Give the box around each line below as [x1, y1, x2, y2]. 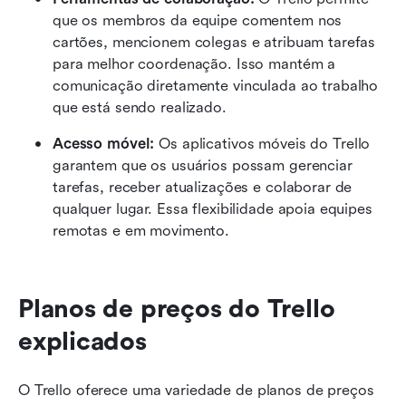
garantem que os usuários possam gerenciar [53, 156, 353, 174]
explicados [18, 326, 147, 356]
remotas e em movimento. [53, 221, 230, 239]
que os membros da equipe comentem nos [53, 11, 343, 29]
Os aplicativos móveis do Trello [159, 134, 371, 152]
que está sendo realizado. [53, 98, 227, 116]
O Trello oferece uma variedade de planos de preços [18, 381, 374, 399]
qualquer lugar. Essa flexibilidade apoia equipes [53, 199, 372, 217]
